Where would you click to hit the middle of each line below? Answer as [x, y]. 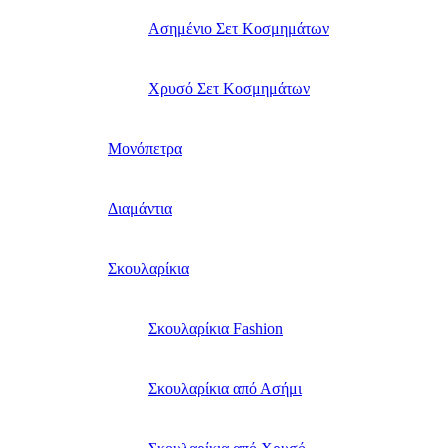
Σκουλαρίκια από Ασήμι [225, 389]
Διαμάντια [140, 209]
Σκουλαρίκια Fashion [215, 329]
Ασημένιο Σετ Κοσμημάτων [238, 29]
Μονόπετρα [145, 149]
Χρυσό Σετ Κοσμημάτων [229, 89]
